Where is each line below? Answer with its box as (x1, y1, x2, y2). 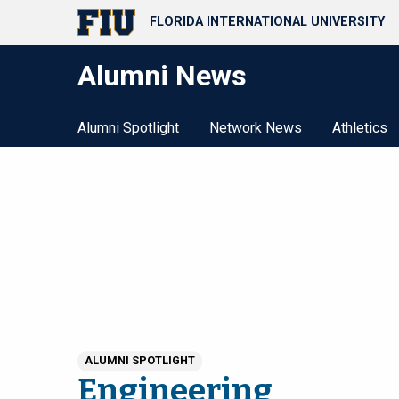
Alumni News (77, 59, 247, 93)
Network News (209, 119, 302, 136)
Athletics (332, 119, 387, 136)
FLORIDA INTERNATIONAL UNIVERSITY (150, 14, 385, 30)
